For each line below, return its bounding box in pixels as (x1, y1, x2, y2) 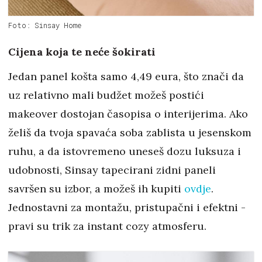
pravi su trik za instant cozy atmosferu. (8, 219, 206, 233)
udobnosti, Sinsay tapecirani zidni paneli (8, 163, 216, 177)
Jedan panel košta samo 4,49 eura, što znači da (8, 69, 244, 83)
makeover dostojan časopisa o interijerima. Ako (8, 106, 248, 120)
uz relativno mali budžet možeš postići (8, 88, 204, 102)
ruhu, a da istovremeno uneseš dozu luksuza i (8, 144, 241, 158)
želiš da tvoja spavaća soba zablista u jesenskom (8, 125, 251, 139)
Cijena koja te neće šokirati (8, 44, 156, 58)
